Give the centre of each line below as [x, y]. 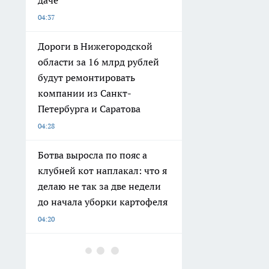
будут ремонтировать [86, 77]
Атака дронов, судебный [92, 248]
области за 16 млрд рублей [98, 62]
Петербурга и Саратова [89, 108]
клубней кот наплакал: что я [102, 170]
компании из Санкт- [85, 93]
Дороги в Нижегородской [95, 46]
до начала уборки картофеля [103, 201]
